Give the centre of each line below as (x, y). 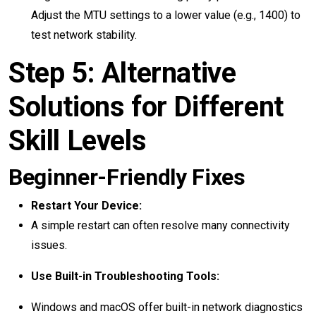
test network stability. (84, 35)
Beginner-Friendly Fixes (127, 177)
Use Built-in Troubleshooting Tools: (125, 276)
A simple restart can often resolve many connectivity (160, 225)
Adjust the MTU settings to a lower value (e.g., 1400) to (166, 15)
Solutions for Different (146, 107)
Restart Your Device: (86, 206)
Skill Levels (78, 141)
